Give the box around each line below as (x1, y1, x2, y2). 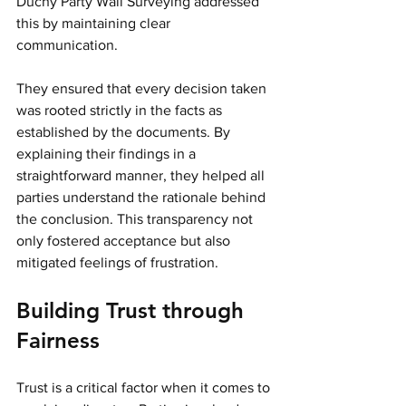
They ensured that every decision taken (16, 80, 270, 96)
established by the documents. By (16, 123, 234, 140)
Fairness (16, 326, 100, 353)
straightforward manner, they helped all (16, 167, 268, 183)
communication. (16, 36, 121, 53)
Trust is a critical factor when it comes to (16, 379, 274, 395)
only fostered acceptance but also (16, 232, 234, 248)
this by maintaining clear (16, 14, 174, 31)
